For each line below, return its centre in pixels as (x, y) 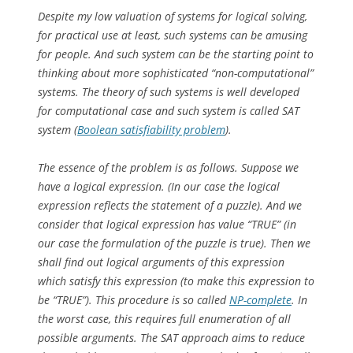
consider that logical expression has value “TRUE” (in (167, 224)
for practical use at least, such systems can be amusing (173, 35)
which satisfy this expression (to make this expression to (176, 281)
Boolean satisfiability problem (151, 130)
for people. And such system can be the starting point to (176, 54)
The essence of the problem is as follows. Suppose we (168, 167)
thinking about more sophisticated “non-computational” (176, 73)
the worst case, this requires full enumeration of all (164, 319)
